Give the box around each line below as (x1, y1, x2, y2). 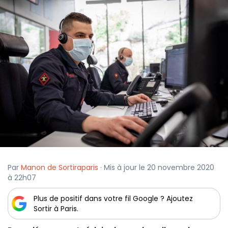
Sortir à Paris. (34, 204, 78, 214)
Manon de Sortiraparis (21, 162, 98, 173)
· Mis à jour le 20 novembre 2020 (98, 162, 214, 173)
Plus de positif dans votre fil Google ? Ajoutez (34, 193, 193, 204)
